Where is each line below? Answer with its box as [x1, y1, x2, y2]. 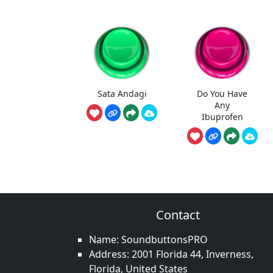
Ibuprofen [201, 111, 243, 123]
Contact [156, 207, 200, 223]
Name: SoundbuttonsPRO [89, 233, 208, 246]
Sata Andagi [97, 88, 147, 100]
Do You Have [197, 88, 248, 100]
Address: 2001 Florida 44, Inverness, [89, 247, 253, 261]
